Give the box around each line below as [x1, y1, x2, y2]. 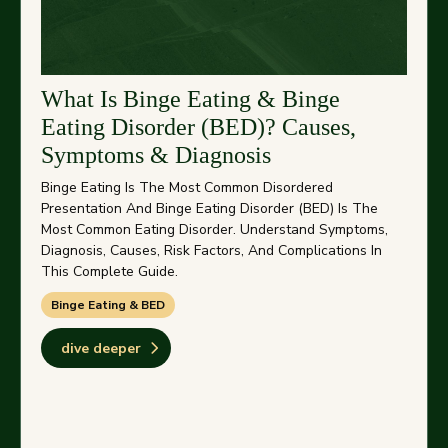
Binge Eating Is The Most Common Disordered [41, 178, 333, 198]
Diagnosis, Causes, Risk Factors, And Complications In [41, 241, 382, 261]
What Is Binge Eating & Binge [41, 86, 340, 113]
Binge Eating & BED [51, 297, 165, 314]
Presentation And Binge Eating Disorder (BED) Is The [41, 199, 378, 219]
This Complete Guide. [41, 262, 178, 282]
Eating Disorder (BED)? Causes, [41, 114, 356, 141]
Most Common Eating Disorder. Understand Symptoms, [41, 220, 388, 240]
